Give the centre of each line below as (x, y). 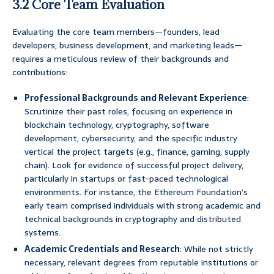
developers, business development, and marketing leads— (127, 46)
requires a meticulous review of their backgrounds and (120, 59)
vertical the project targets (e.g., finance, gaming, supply (137, 152)
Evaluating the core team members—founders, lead (116, 32)
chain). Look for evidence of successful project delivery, (134, 165)
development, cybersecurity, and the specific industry (131, 139)
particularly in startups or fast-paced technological (126, 179)
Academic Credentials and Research (102, 249)
